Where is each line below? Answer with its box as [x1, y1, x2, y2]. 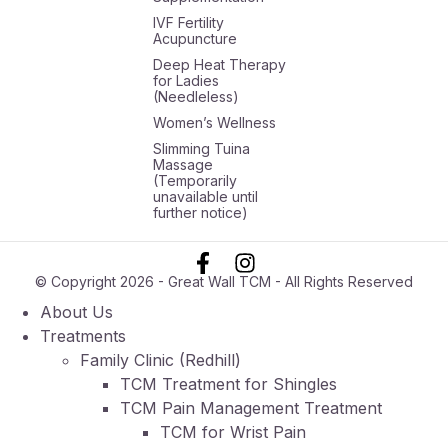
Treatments [40, 326, 126, 347]
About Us [40, 302, 113, 323]
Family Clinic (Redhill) [80, 350, 241, 371]
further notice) [152, 204, 248, 222]
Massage [152, 156, 213, 174]
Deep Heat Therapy [152, 56, 286, 74]
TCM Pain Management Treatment [120, 398, 382, 419]
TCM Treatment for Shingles [120, 374, 337, 395]
